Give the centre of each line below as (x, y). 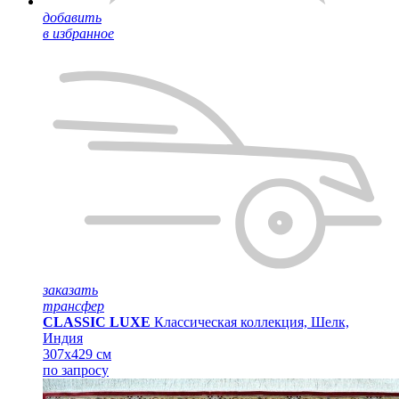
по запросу (76, 370)
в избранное (78, 34)
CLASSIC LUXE (97, 322)
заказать (70, 290)
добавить (72, 18)
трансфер (73, 306)
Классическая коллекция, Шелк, (252, 322)
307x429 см (77, 354)
